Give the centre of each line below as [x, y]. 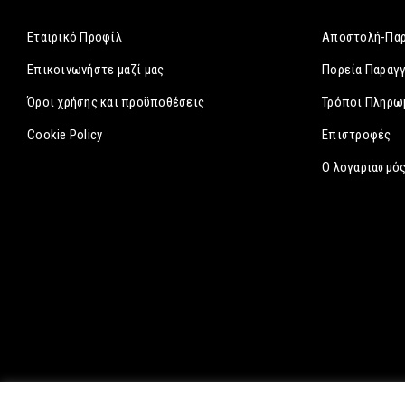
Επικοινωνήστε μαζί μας [96, 70]
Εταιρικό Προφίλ [75, 37]
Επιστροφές [357, 135]
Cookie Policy [65, 135]
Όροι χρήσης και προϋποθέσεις [116, 102]
